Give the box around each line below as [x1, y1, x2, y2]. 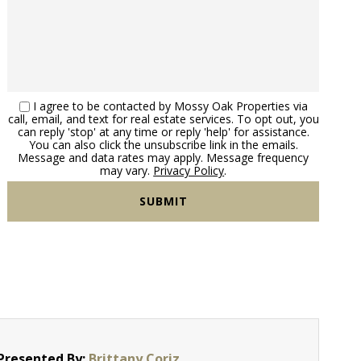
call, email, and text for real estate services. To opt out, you [7, 110, 319, 127]
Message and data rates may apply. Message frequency [18, 149, 309, 165]
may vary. [100, 162, 154, 178]
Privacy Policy [153, 162, 225, 178]
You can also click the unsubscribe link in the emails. [28, 136, 298, 152]
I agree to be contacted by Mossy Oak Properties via [32, 98, 308, 114]
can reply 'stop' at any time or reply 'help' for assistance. [17, 123, 309, 139]
